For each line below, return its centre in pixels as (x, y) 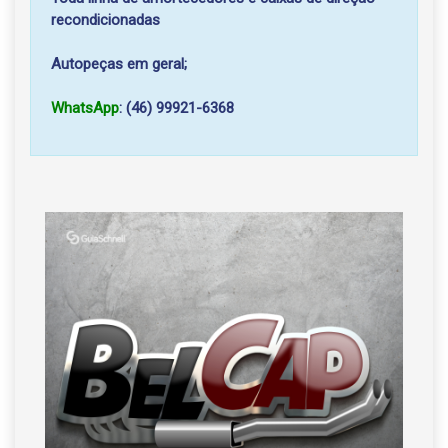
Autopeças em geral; (119, 64)
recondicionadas (105, 20)
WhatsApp (85, 108)
